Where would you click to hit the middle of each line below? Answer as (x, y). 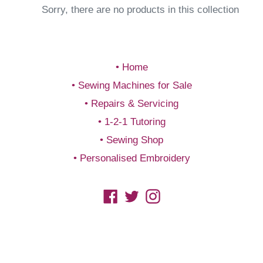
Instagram (181, 195)
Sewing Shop (135, 140)
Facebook (139, 195)
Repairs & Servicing (135, 104)
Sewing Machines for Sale (135, 85)
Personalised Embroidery (135, 158)
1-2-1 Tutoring (135, 122)
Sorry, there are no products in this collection (140, 10)
